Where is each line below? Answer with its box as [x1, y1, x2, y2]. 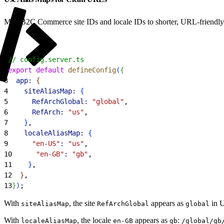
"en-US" [8, 139, 60, 147]
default [32, 65, 64, 74]
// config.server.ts [8, 55, 84, 63]
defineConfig [64, 65, 116, 74]
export [8, 65, 32, 74]
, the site [69, 198, 97, 207]
